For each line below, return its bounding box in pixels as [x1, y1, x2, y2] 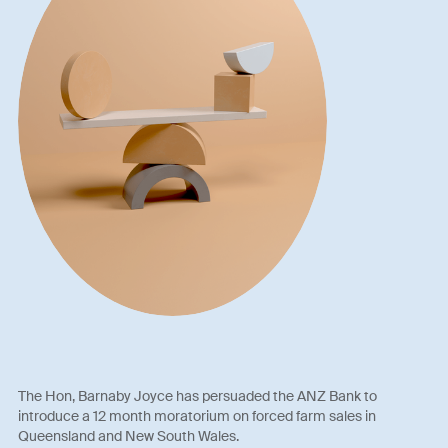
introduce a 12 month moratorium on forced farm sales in [18, 407, 377, 426]
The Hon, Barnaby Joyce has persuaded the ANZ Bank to [18, 387, 378, 406]
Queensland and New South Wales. [18, 427, 240, 446]
